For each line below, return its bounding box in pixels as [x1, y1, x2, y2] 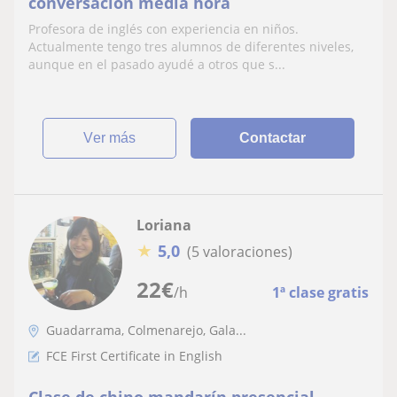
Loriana [136, 215, 191, 236]
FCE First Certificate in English [46, 347, 222, 365]
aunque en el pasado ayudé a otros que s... [28, 56, 285, 74]
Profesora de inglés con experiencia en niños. [28, 20, 299, 38]
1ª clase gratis [272, 283, 369, 303]
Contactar [239, 130, 307, 146]
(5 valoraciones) [187, 241, 292, 261]
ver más [93, 130, 136, 146]
